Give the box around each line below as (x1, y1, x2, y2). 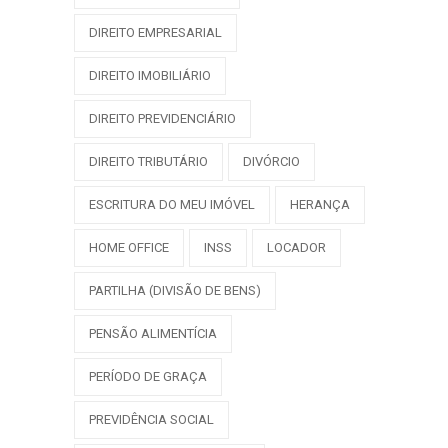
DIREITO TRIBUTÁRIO (89, 153, 208, 169)
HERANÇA (290, 196, 350, 212)
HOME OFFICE (89, 239, 169, 255)
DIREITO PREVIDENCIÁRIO (89, 110, 236, 126)
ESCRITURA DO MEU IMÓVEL (89, 196, 255, 212)
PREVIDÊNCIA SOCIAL (89, 411, 214, 427)
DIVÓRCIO (243, 153, 300, 169)
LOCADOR (267, 239, 326, 255)
